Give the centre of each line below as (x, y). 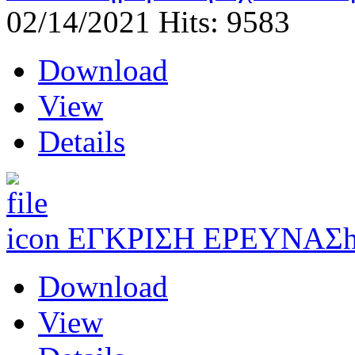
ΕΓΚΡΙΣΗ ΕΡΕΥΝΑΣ (205, 239)
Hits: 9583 (224, 22)
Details (82, 142)
